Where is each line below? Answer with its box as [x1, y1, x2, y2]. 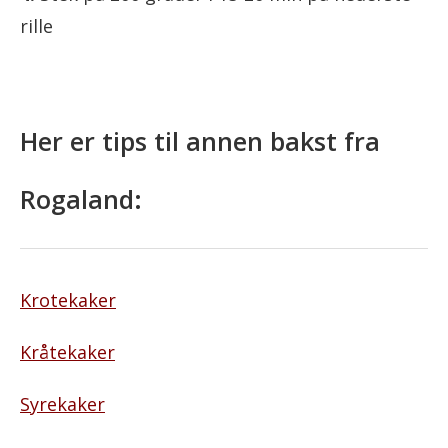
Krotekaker [20, 288, 116, 312]
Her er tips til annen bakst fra [20, 124, 380, 158]
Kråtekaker [20, 340, 115, 364]
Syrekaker [20, 392, 105, 416]
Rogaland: [20, 182, 142, 216]
